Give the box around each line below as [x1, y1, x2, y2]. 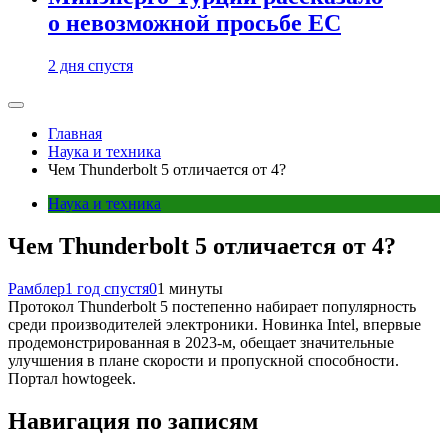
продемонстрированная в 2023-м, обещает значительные [8, 333, 394, 351]
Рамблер [8, 279, 65, 297]
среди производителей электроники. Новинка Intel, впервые [8, 315, 421, 333]
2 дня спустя [48, 57, 133, 74]
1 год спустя [65, 279, 149, 297]
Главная [48, 125, 102, 142]
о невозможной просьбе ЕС [48, 10, 341, 37]
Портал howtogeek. [8, 369, 136, 387]
